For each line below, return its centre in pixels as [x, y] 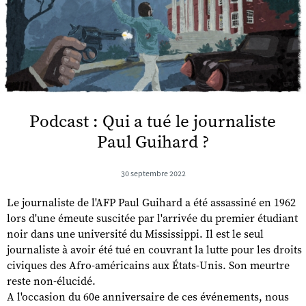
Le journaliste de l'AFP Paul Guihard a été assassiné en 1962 [151, 203]
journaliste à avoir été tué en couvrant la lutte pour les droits [154, 250]
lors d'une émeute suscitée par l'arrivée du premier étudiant [152, 218]
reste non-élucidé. [51, 281]
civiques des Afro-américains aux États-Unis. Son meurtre [148, 265]
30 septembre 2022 [153, 173]
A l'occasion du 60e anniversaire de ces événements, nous [148, 297]
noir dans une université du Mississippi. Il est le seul [135, 234]
